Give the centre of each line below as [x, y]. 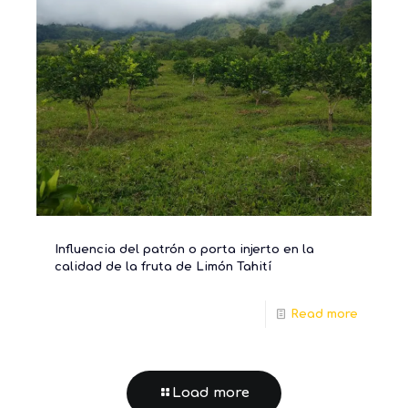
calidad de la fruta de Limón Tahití [163, 267]
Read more [324, 315]
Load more [211, 393]
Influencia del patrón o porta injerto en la [184, 250]
